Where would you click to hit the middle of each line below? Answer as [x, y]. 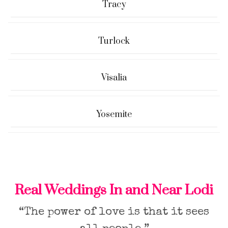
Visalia [114, 78]
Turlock [114, 41]
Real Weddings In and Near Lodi [114, 190]
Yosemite [114, 115]
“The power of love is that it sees [114, 213]
